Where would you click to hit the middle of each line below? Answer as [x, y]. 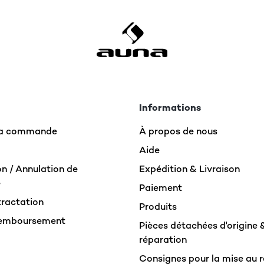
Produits [158, 207]
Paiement [161, 188]
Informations [170, 108]
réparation [163, 240]
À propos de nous [178, 131]
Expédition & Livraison [189, 169]
